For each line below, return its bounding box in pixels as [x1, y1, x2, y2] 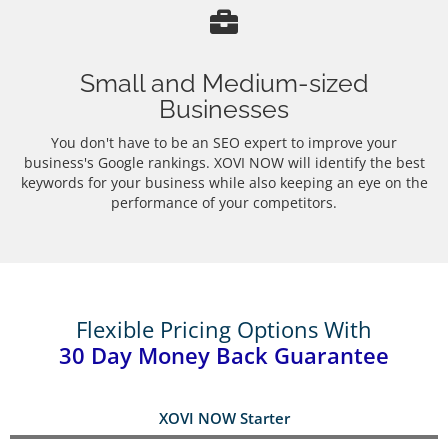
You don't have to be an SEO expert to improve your [51, 133, 397, 153]
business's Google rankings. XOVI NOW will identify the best [23, 153, 425, 173]
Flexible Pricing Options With [76, 314, 372, 346]
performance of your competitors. [111, 193, 337, 213]
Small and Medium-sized [79, 69, 369, 99]
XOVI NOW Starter [158, 407, 290, 429]
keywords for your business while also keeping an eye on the [20, 173, 428, 193]
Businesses [159, 95, 289, 125]
